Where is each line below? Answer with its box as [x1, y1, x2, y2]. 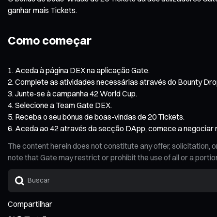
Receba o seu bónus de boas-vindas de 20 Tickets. [15, 111, 185, 122]
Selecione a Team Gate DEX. [15, 100, 112, 110]
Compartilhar [8, 199, 52, 209]
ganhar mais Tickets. [8, 5, 77, 15]
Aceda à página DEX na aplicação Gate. [15, 65, 150, 75]
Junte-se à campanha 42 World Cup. [15, 88, 137, 98]
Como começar [8, 32, 92, 47]
